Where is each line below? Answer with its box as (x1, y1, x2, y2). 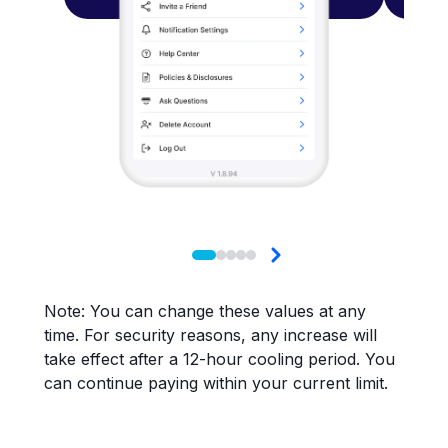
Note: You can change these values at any (44, 300, 366, 321)
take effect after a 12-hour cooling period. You (44, 348, 395, 369)
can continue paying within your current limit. (44, 372, 388, 393)
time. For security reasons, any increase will (44, 324, 377, 345)
